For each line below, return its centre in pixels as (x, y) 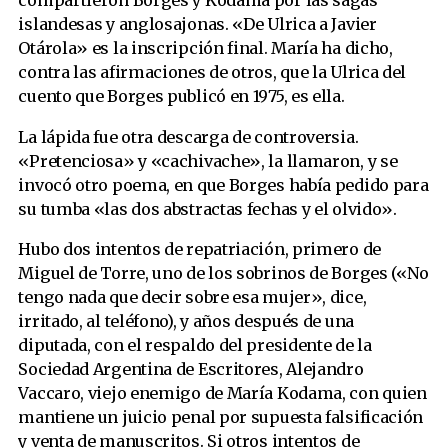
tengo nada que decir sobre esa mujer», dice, (192, 296)
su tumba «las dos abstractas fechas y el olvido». (207, 208)
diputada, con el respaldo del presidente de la (195, 344)
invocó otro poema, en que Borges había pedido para (223, 184)
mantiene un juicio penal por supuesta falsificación (221, 416)
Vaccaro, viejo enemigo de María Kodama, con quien (222, 392)
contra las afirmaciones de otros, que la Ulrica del (212, 72)
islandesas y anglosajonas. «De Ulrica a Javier (197, 24)
